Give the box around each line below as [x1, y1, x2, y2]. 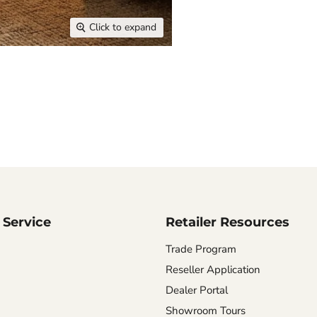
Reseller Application [166, 263, 260, 277]
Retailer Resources [166, 214, 289, 231]
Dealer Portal [166, 283, 228, 298]
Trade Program [166, 242, 236, 257]
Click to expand [89, 21, 157, 35]
